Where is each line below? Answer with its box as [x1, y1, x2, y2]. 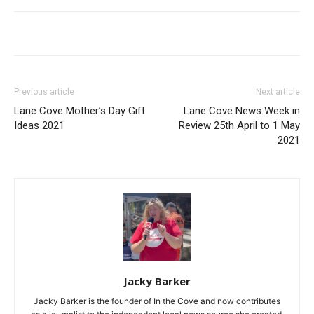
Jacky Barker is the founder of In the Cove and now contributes [34, 295, 280, 306]
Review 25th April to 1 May [179, 118, 300, 132]
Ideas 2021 [14, 118, 64, 132]
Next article [256, 86, 300, 97]
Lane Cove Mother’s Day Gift [14, 104, 145, 117]
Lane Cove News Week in [184, 104, 300, 117]
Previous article [14, 86, 74, 97]
